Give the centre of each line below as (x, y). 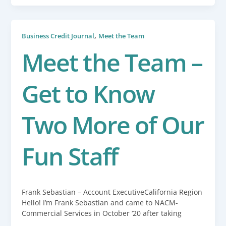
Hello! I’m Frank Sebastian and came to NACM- (100, 202)
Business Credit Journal (58, 36)
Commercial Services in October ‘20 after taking (102, 213)
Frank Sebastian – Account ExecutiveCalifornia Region (112, 192)
